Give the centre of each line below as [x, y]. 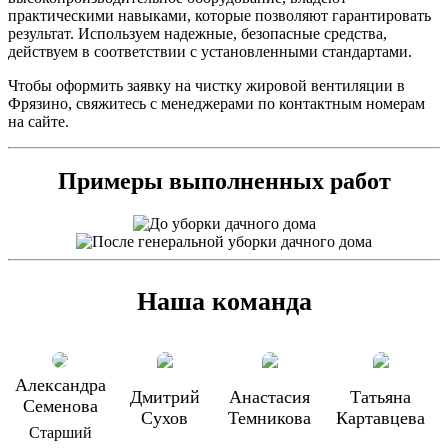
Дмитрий [164, 397]
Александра [60, 385]
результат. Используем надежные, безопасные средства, [197, 33]
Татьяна [381, 397]
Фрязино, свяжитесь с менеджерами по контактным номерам [216, 103]
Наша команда [224, 302]
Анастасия [270, 397]
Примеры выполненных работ [224, 181]
